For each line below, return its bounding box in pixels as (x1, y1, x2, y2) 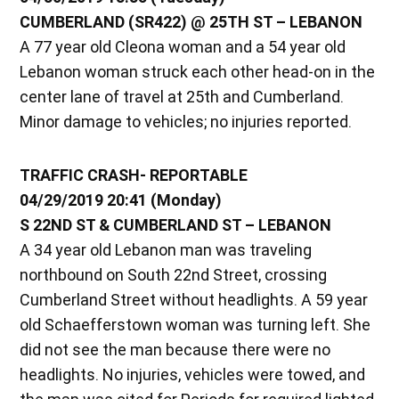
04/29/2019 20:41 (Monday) (20, 190, 223, 209)
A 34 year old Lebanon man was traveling (20, 240, 313, 259)
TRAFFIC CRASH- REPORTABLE (20, 165, 248, 184)
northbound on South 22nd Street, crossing (20, 265, 328, 284)
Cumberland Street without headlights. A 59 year (20, 289, 369, 309)
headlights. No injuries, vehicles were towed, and (20, 364, 366, 384)
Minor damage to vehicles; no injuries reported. (20, 111, 353, 131)
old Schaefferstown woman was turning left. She (20, 314, 371, 334)
